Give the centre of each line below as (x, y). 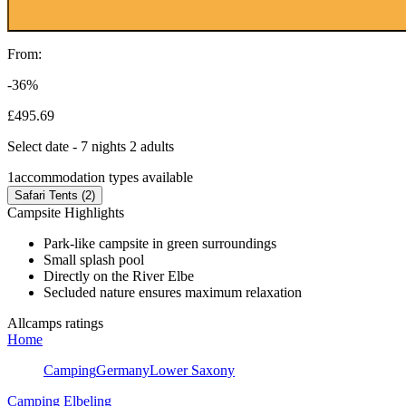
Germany (123, 370)
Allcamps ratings (55, 323)
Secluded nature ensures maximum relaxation (173, 292)
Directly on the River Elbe (119, 275)
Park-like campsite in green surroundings (160, 243)
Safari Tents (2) (55, 195)
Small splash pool (94, 259)
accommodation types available (104, 177)
